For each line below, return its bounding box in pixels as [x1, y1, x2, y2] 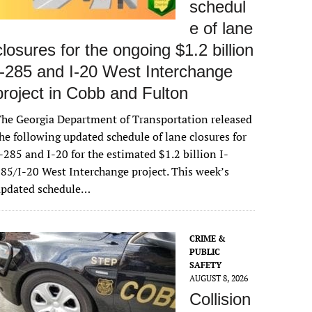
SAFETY [189, 260, 222, 270]
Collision [189, 290, 251, 309]
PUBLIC [189, 247, 221, 257]
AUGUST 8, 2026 [189, 273, 249, 283]
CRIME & [189, 233, 226, 244]
